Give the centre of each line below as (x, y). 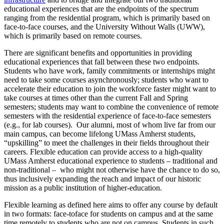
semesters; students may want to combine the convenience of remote (111, 106)
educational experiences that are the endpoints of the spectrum (101, 8)
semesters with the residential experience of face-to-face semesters (107, 115)
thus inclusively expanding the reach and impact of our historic (102, 178)
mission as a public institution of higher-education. (85, 187)
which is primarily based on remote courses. (73, 35)
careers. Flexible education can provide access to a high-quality (103, 151)
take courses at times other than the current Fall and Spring (96, 97)
